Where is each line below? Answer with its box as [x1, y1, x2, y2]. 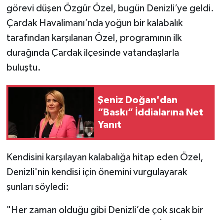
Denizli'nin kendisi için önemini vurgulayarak [6, 167, 187, 178]
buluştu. [6, 63, 41, 73]
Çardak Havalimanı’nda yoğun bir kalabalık [6, 18, 183, 29]
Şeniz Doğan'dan [98, 95, 178, 105]
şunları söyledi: [6, 182, 69, 192]
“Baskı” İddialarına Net [98, 107, 203, 117]
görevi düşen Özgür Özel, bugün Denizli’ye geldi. [6, 3, 214, 14]
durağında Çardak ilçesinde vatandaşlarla [6, 48, 179, 58]
